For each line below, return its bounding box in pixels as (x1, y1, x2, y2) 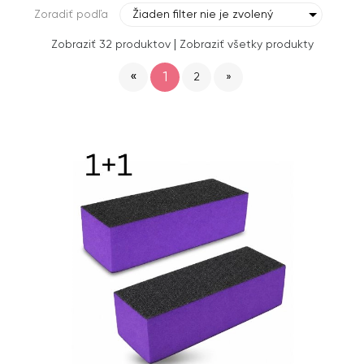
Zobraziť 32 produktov (50, 39, 171, 50)
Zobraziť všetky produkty (179, 39, 314, 50)
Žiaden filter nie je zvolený (132, 9, 273, 20)
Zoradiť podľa (34, 9, 108, 20)
